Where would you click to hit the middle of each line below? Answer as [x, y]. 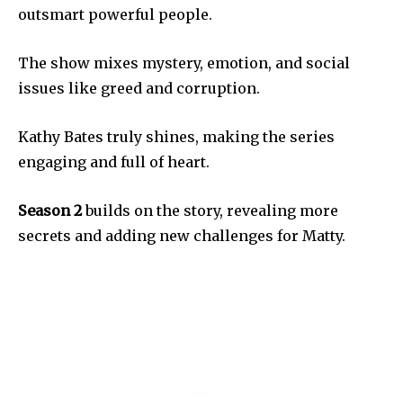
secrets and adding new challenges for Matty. [182, 236]
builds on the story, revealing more [210, 211]
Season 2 [50, 211]
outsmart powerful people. [115, 15]
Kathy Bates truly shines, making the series [176, 137]
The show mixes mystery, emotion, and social [184, 63]
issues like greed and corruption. [139, 89]
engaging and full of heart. [114, 162]
